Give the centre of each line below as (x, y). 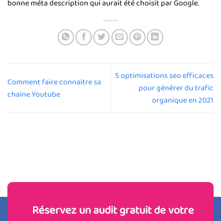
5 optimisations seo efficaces (164, 76)
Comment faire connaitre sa (54, 82)
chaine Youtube (34, 94)
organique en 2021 (183, 101)
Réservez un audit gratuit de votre (113, 210)
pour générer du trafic (176, 88)
